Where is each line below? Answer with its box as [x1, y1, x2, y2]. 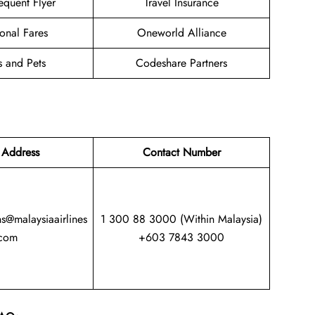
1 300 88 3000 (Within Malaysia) [101, 210, 262, 227]
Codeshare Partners [136, 55, 227, 72]
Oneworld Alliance [136, 25, 226, 41]
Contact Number [142, 143, 221, 160]
